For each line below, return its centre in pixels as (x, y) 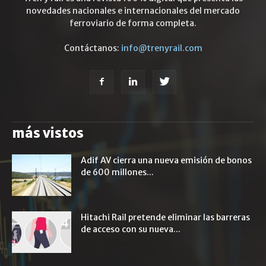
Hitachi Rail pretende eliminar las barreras (165, 217)
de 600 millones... (117, 172)
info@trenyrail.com (161, 48)
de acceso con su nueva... (131, 229)
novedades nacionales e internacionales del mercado (133, 11)
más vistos (48, 133)
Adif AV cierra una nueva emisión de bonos (166, 160)
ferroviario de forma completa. (133, 23)
